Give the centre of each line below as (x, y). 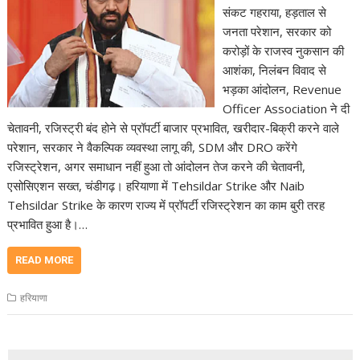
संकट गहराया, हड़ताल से (274, 12)
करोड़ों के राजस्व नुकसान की (283, 50)
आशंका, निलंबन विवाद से (274, 70)
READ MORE (45, 260)
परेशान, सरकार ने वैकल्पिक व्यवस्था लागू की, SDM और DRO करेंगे (153, 147)
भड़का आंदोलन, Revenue (282, 89)
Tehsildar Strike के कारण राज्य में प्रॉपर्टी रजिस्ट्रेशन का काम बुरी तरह (166, 205)
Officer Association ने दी (286, 108)
